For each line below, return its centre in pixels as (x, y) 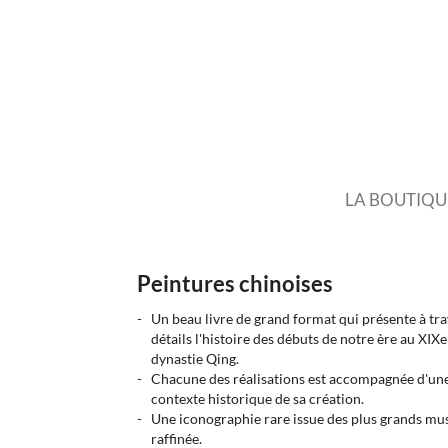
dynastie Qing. (195, 358)
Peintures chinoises (235, 284)
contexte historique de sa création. (258, 398)
